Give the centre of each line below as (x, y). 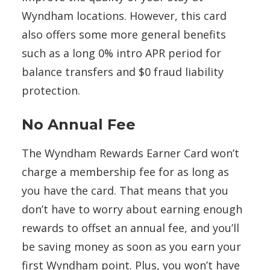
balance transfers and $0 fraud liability (123, 71)
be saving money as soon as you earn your (131, 246)
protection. (51, 90)
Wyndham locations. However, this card (124, 15)
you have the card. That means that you (125, 190)
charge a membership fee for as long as (125, 171)
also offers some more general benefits (124, 34)
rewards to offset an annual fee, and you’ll (130, 228)
